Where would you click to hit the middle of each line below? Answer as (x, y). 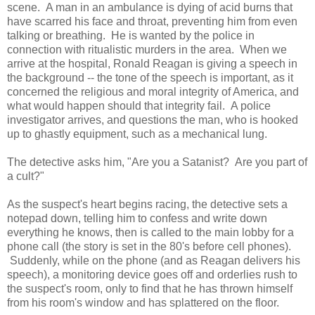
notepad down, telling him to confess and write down (137, 218)
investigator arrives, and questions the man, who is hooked (153, 120)
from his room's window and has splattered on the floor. (143, 302)
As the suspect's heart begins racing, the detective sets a (147, 204)
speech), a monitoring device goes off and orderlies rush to (152, 274)
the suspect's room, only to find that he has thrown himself (150, 288)
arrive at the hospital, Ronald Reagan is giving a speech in (152, 63)
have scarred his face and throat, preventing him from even (152, 21)
